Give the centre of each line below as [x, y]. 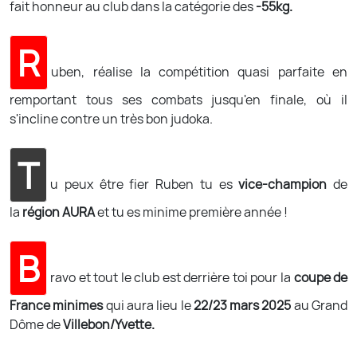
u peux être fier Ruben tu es [145, 184]
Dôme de [36, 324]
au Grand [321, 305]
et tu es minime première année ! [192, 212]
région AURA [60, 212]
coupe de [321, 277]
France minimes [58, 305]
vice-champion [286, 184]
